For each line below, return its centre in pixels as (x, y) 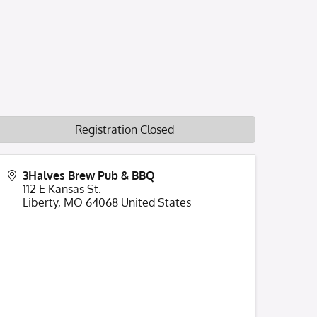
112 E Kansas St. (62, 189)
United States (156, 202)
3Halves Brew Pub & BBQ (89, 175)
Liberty (40, 202)
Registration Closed (125, 129)
